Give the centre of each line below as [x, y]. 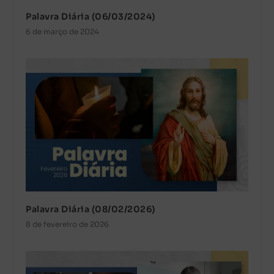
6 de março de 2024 [63, 32]
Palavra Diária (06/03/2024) [91, 17]
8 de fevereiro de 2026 [68, 224]
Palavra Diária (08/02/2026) [91, 209]
